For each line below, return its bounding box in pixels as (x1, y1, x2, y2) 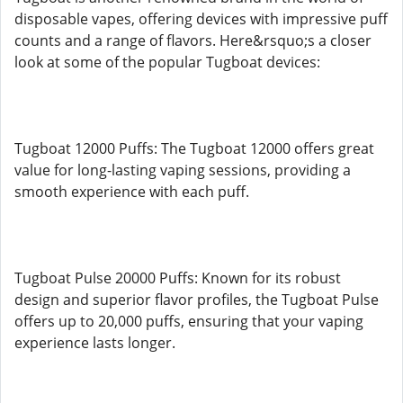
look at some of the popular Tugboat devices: (14, 52, 320, 72)
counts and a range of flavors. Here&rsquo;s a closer (14, 31, 372, 50)
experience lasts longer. (14, 333, 175, 353)
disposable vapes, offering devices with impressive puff (14, 9, 388, 29)
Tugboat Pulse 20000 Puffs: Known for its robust (14, 268, 341, 288)
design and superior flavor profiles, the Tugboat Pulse (14, 290, 379, 309)
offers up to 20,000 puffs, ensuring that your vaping (14, 311, 363, 331)
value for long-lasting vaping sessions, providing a (14, 160, 351, 180)
